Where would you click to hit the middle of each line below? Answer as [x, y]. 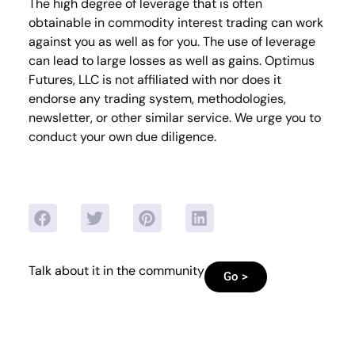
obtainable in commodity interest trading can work [176, 22]
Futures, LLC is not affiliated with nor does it [155, 79]
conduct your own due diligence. [122, 136]
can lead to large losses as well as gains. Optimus [171, 60]
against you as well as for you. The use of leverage [172, 41]
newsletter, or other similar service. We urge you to [174, 117]
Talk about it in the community [116, 270]
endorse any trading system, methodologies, [157, 98]
